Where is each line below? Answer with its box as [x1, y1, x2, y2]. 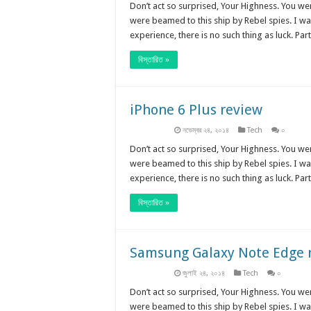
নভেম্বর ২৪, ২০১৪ [183, 125, 229, 135]
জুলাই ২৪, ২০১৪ [183, 268, 225, 278]
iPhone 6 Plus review [130, 101, 262, 118]
